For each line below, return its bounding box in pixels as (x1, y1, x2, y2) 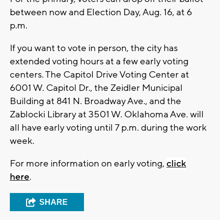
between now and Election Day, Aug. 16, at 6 (10, 6, 192, 18)
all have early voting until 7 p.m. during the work (10, 121, 207, 134)
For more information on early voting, (10, 157, 166, 169)
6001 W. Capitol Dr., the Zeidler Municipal (10, 82, 183, 94)
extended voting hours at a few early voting (10, 55, 189, 67)
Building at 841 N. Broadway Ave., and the (10, 95, 181, 107)
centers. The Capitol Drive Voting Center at (10, 68, 189, 81)
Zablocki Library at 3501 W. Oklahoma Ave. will (10, 108, 204, 120)
